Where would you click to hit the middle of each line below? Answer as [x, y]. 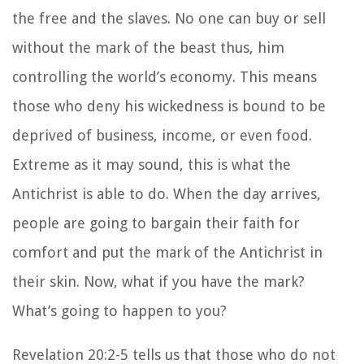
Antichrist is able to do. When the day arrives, [167, 193]
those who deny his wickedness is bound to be [169, 106]
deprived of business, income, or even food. [162, 135]
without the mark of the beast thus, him [148, 47]
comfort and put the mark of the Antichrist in [167, 252]
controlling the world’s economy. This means [165, 76]
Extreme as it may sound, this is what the [152, 164]
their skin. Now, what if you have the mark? [158, 281]
